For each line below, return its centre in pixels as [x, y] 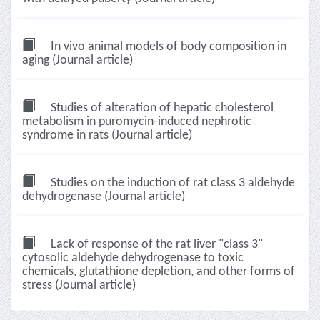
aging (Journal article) [77, 60]
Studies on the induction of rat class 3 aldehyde [171, 183]
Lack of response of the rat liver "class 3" [155, 245]
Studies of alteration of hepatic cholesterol [161, 108]
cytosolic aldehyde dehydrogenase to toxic [133, 258]
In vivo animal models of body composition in [167, 47]
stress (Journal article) [79, 285]
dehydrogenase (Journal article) [104, 197]
